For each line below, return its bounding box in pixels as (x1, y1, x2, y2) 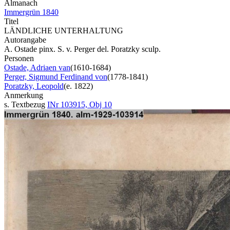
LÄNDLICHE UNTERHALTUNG (4, 26, 123, 35)
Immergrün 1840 (4, 7, 59, 16)
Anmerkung (4, 90, 43, 100)
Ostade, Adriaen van (4, 63, 70, 72)
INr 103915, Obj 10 (47, 100, 112, 109)
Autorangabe (4, 35, 46, 44)
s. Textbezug (4, 100, 47, 109)
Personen (4, 53, 34, 63)
